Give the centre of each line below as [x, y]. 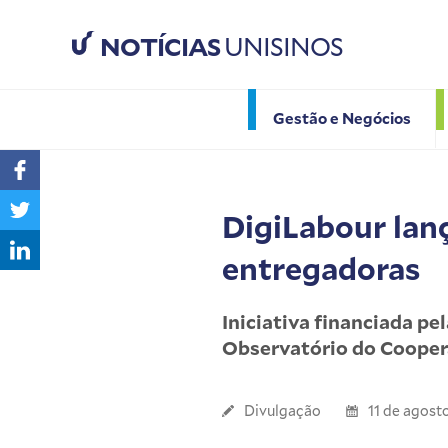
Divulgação [282, 411]
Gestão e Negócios [341, 117]
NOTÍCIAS [160, 47]
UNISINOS [281, 47]
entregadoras [321, 268]
